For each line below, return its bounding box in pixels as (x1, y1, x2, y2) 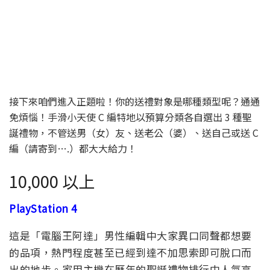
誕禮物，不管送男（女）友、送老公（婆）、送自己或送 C (9, 125, 259, 140)
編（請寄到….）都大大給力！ (9, 141, 137, 156)
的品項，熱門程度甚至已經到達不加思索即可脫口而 (9, 244, 252, 260)
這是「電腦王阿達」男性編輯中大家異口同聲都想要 (9, 227, 252, 243)
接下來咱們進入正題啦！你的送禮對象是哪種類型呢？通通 (9, 94, 260, 109)
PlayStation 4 (9, 200, 77, 216)
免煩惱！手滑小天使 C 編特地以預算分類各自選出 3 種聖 (9, 110, 252, 125)
